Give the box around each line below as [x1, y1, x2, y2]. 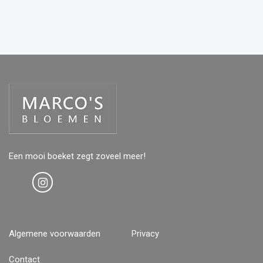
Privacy [131, 228, 159, 239]
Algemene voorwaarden [9, 228, 100, 239]
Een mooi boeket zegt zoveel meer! [9, 151, 146, 161]
